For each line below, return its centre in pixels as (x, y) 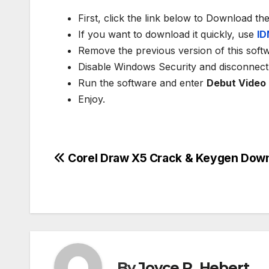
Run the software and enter (142, 83)
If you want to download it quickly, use (168, 35)
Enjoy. (92, 99)
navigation (102, 187)
